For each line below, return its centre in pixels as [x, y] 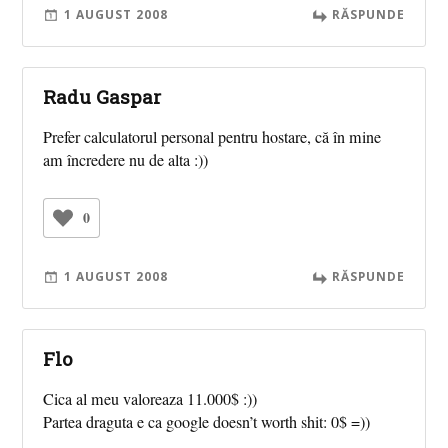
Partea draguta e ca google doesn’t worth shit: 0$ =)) [207, 421]
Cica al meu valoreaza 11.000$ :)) [150, 398]
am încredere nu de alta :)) [126, 159]
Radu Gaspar [102, 96]
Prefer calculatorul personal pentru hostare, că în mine [212, 136]
